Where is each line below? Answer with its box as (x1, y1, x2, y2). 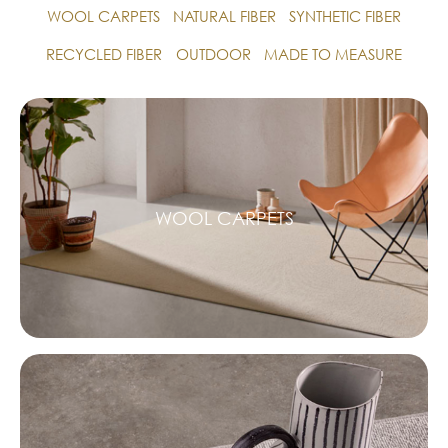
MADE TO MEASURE (263, 44, 402, 65)
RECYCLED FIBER (46, 44, 163, 65)
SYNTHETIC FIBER (289, 6, 402, 27)
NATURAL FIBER (173, 6, 276, 27)
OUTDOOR (175, 44, 251, 65)
